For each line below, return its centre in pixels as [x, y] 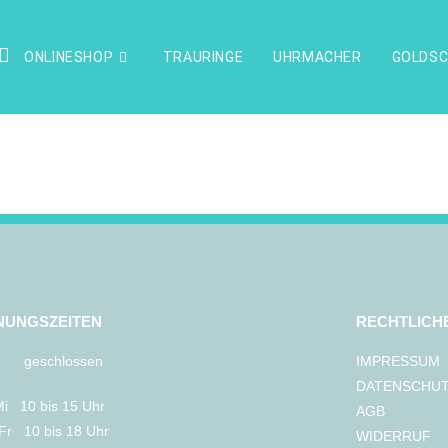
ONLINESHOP [65, 57]
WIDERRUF [394, 436]
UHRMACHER [317, 57]
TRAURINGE [203, 57]
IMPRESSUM [398, 361]
